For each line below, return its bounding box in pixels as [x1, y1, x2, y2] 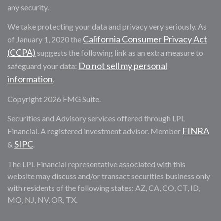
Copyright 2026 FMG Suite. [7, 94, 101, 104]
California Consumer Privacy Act [83, 34, 207, 44]
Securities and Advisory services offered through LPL [7, 113, 185, 123]
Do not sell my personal [78, 60, 167, 71]
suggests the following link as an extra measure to [36, 48, 203, 57]
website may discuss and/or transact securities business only [7, 171, 210, 181]
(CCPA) [7, 47, 36, 58]
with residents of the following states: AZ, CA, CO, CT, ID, [7, 183, 200, 192]
